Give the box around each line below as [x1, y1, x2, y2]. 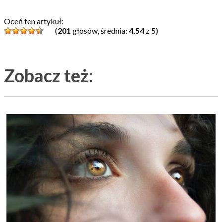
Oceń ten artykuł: [4, 16, 63, 26]
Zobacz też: [4, 64, 93, 86]
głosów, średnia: [71, 25, 129, 35]
